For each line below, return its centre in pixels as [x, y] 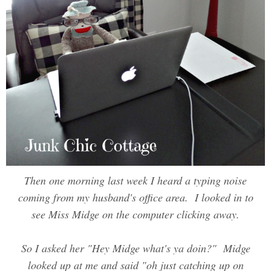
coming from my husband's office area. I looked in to [135, 198]
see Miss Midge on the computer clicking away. [135, 214]
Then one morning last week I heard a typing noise [135, 181]
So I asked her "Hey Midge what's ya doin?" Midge [135, 248]
